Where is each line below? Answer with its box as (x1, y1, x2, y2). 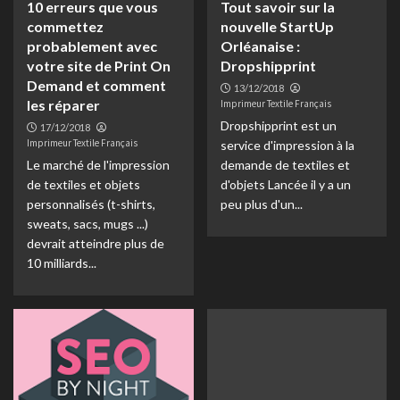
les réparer (27, 96, 100, 113)
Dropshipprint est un (220, 118, 337, 133)
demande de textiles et (220, 157, 350, 172)
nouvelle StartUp (220, 18, 334, 35)
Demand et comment (27, 77, 166, 94)
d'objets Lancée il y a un (220, 177, 351, 192)
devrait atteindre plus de (27, 236, 164, 251)
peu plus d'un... (220, 196, 303, 212)
